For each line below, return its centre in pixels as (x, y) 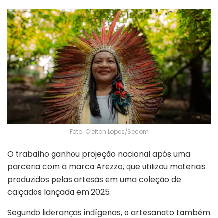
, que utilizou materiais (164, 167)
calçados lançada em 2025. (59, 192)
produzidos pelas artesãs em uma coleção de (94, 180)
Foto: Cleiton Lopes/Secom (109, 132)
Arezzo (109, 167)
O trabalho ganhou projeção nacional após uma (99, 154)
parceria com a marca (52, 167)
